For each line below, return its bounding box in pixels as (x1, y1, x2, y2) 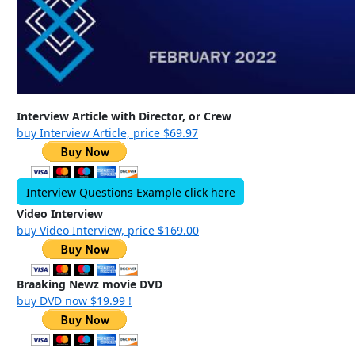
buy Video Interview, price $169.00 (17, 222, 199, 238)
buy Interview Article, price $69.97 (17, 125, 198, 141)
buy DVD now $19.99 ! (17, 292, 132, 308)
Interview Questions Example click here (25, 184, 235, 200)
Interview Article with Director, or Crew (17, 109, 231, 124)
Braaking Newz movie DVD (17, 276, 162, 292)
